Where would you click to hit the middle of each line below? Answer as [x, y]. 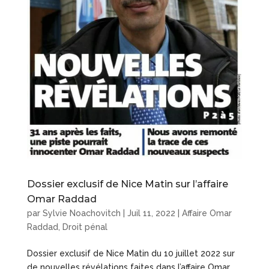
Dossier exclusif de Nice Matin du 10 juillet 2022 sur [131, 253]
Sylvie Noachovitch [81, 213]
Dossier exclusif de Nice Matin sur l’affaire [127, 184]
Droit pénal [85, 227]
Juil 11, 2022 [151, 213]
